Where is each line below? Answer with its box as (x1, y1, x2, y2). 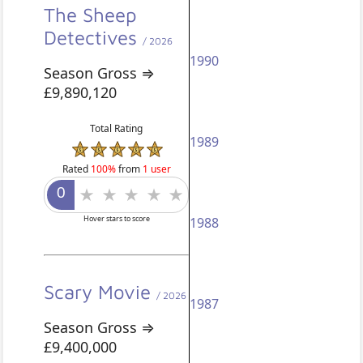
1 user (142, 161, 171, 176)
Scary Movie (44, 280, 157, 303)
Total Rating (90, 122, 143, 136)
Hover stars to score (83, 212, 150, 224)
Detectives (44, 26, 143, 49)
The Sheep (44, 3, 138, 27)
